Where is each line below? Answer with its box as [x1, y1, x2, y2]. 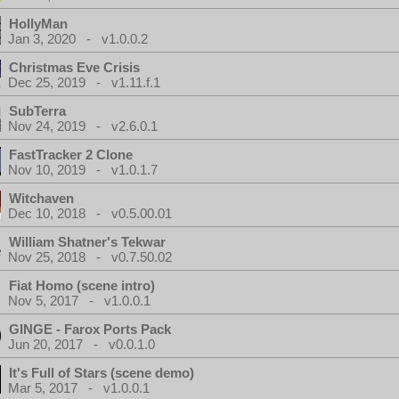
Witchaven [9, 191, 74, 206]
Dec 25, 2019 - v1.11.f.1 [8, 75, 160, 90]
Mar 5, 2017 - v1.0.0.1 [8, 380, 150, 395]
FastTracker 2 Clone [9, 147, 133, 162]
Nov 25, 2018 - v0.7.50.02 [8, 249, 172, 265]
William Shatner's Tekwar [9, 234, 166, 249]
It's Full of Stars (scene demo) [9, 365, 194, 380]
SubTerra [9, 103, 66, 118]
